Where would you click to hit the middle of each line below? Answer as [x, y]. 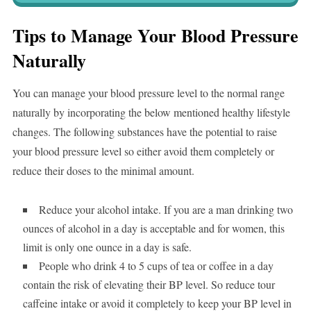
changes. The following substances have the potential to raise [144, 132]
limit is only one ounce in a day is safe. [107, 247]
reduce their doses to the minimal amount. [103, 171]
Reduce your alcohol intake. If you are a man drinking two [166, 210]
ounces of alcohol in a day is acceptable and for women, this [153, 228]
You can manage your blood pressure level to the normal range [148, 93]
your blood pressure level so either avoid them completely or [143, 151]
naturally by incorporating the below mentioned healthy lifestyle [151, 112]
